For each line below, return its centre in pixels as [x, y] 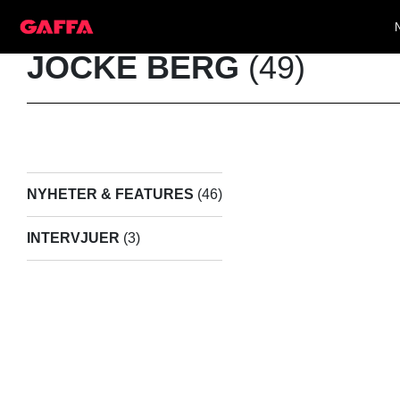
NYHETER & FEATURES [110, 195]
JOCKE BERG [133, 67]
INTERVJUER [73, 238]
